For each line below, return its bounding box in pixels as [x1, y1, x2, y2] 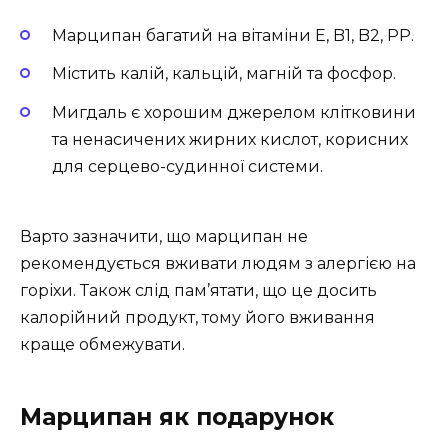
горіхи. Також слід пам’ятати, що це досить [20, 280, 377, 300]
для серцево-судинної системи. [52, 156, 323, 176]
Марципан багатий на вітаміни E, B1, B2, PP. [52, 26, 414, 46]
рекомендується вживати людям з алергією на [20, 253, 416, 273]
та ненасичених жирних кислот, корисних [52, 129, 408, 149]
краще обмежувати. [20, 334, 185, 354]
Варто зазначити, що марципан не [20, 226, 308, 246]
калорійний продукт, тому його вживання [20, 307, 375, 327]
